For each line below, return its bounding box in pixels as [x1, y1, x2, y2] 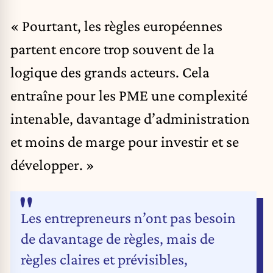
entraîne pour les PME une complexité [10, 86, 247, 104]
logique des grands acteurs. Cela [10, 63, 210, 80]
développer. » [10, 155, 94, 173]
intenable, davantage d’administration [10, 109, 250, 127]
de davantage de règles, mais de [21, 229, 214, 247]
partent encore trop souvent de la [10, 40, 214, 57]
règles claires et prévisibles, [21, 250, 188, 268]
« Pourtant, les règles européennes [10, 16, 222, 34]
